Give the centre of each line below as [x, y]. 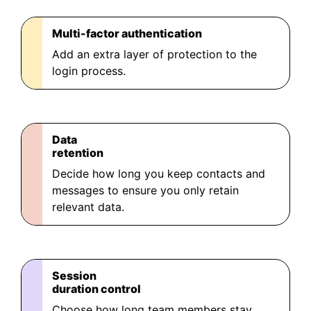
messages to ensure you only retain [145, 190]
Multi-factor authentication [127, 33]
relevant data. [88, 207]
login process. [89, 71]
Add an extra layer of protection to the [154, 54]
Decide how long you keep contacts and [159, 174]
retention [78, 153]
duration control [96, 289]
